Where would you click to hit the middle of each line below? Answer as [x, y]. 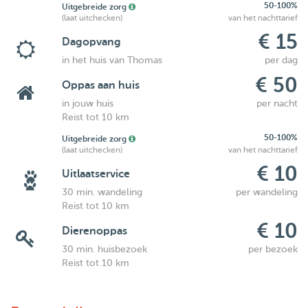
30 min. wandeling [102, 192]
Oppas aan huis [100, 85]
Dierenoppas [94, 231]
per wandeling [266, 192]
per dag [281, 60]
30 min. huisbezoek [104, 249]
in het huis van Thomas [112, 60]
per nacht [277, 103]
